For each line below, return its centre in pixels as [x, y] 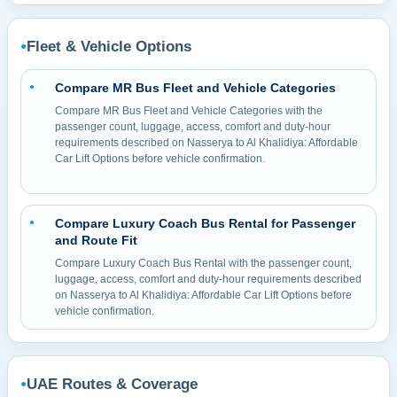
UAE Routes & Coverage [112, 384]
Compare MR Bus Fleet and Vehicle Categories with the [189, 110]
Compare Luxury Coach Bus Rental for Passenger [205, 223]
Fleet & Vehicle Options [109, 46]
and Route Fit [96, 240]
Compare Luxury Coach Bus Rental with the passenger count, [203, 263]
